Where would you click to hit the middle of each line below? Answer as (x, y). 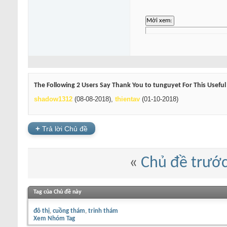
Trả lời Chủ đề (64, 128)
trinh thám (103, 211)
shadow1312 (53, 99)
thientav (127, 99)
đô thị (42, 211)
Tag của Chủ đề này (58, 192)
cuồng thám (69, 211)
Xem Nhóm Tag (54, 218)
